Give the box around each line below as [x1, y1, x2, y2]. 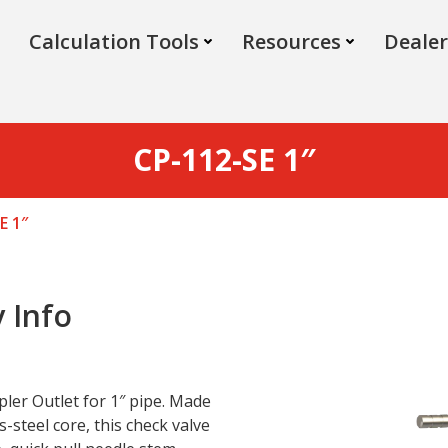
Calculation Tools [29, 28, 199, 55]
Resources [242, 28, 341, 55]
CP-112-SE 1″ [132, 139, 316, 181]
